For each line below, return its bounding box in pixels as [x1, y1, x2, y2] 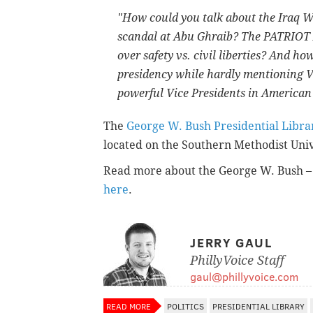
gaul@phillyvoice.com [190, 269, 298, 284]
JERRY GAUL [190, 234, 272, 252]
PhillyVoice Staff [190, 253, 284, 268]
